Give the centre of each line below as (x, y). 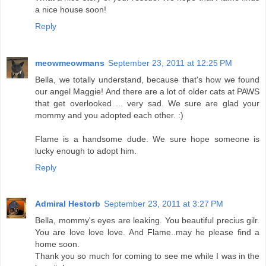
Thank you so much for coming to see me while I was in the (147, 256)
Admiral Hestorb (68, 204)
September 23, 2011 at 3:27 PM (164, 204)
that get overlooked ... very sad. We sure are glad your (147, 103)
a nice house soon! (71, 9)
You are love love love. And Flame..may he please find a (147, 232)
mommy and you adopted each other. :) (109, 115)
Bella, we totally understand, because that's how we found (147, 79)
